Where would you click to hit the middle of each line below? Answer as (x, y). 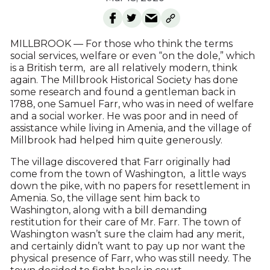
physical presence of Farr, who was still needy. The (130, 259)
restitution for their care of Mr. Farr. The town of (125, 222)
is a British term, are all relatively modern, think (124, 68)
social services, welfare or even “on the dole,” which (132, 56)
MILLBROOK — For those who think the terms (121, 44)
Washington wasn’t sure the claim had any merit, (127, 234)
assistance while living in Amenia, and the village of (130, 128)
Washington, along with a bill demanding (108, 210)
